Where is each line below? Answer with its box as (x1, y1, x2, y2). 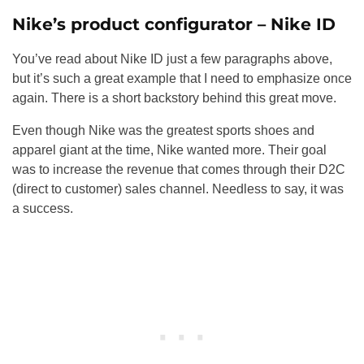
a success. (12, 201, 73, 216)
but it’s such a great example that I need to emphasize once (12, 71, 352, 86)
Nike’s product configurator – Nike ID (12, 14, 336, 35)
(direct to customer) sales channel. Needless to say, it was (12, 182, 344, 197)
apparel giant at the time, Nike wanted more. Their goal (12, 143, 327, 158)
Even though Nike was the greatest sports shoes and (12, 123, 314, 138)
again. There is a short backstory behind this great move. (12, 91, 336, 106)
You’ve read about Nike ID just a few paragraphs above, (12, 52, 332, 67)
